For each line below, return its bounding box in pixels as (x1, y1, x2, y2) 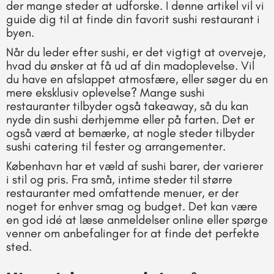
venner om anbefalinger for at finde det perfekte (6, 225, 259, 240)
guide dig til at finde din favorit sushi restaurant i (6, 11, 260, 26)
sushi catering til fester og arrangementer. (6, 138, 226, 154)
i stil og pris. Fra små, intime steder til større (6, 171, 232, 187)
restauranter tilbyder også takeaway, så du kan (6, 98, 248, 113)
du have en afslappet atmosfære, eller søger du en (6, 71, 268, 86)
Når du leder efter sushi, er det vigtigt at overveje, (6, 44, 266, 59)
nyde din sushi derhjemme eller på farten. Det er (6, 111, 254, 127)
